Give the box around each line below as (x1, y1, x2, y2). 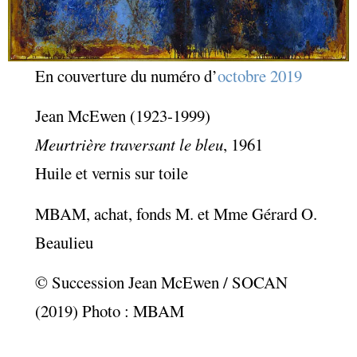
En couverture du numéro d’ (35, 64, 218, 87)
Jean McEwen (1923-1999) (35, 104, 211, 127)
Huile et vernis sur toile (35, 162, 189, 185)
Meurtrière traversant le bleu (35, 133, 224, 156)
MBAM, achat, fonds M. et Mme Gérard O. (35, 202, 318, 225)
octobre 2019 (218, 64, 303, 87)
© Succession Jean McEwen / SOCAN (35, 271, 288, 294)
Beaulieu (35, 230, 94, 253)
